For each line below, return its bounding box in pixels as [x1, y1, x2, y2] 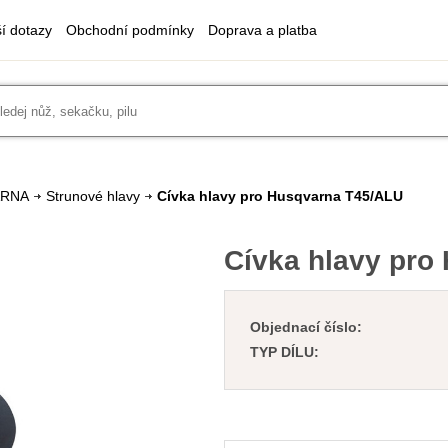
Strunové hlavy [46, 188, 140, 204]
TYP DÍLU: [250, 344, 319, 360]
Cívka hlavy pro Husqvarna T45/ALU [157, 188, 403, 204]
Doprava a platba [208, 22, 317, 38]
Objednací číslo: [250, 319, 362, 335]
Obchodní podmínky [66, 22, 194, 38]
